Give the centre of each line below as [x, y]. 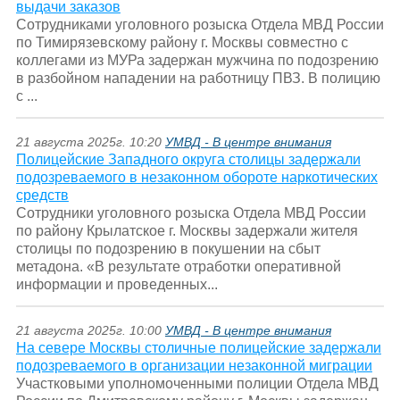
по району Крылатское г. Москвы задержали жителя [187, 231]
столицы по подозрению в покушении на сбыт [168, 249]
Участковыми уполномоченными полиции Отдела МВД [197, 384]
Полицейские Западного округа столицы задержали [188, 160]
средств [42, 196]
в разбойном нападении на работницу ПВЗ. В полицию [198, 79]
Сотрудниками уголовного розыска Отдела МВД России [200, 25]
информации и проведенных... [117, 285]
